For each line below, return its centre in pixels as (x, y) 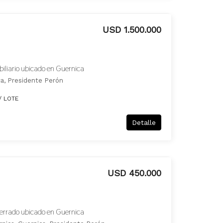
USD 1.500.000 (132, 30)
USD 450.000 (134, 173)
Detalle (144, 122)
